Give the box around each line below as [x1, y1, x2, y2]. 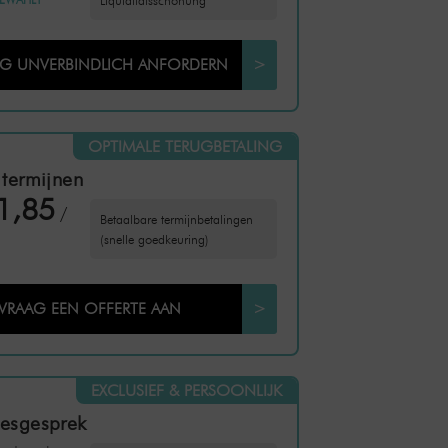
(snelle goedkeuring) [99, 231, 209, 247]
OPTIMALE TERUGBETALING [87, 137, 282, 156]
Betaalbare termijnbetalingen [99, 211, 253, 227]
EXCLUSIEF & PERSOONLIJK [90, 381, 282, 400]
